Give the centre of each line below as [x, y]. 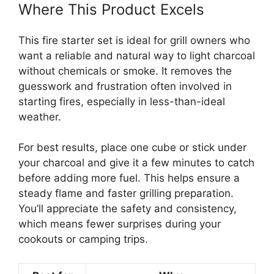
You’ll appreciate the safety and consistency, [128, 209]
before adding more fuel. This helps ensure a [129, 178]
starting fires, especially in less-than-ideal [122, 101]
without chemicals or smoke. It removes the [125, 71]
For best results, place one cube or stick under [132, 148]
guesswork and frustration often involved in [125, 86]
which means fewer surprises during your [120, 224]
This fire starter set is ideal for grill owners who [134, 40]
